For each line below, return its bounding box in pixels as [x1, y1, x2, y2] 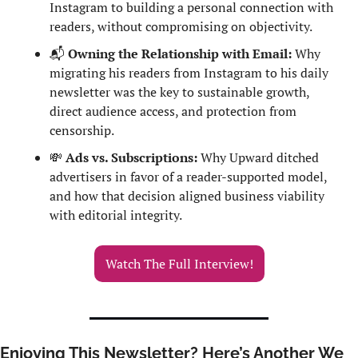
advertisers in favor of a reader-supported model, [50, 167, 327, 185]
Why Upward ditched [197, 148, 319, 166]
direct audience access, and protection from [50, 101, 296, 120]
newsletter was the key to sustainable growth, [50, 82, 309, 101]
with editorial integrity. [50, 205, 182, 224]
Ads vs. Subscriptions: [62, 148, 197, 166]
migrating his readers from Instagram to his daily [50, 63, 328, 82]
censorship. [50, 121, 114, 139]
